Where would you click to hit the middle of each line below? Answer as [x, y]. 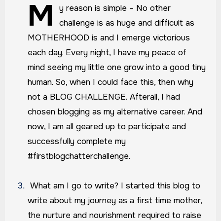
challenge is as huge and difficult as [127, 23]
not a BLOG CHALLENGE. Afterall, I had [104, 97]
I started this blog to [161, 186]
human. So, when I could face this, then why [111, 82]
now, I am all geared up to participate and [107, 127]
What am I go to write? [74, 186]
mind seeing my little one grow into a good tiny [117, 68]
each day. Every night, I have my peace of [107, 53]
